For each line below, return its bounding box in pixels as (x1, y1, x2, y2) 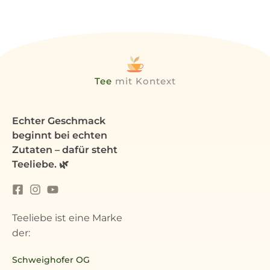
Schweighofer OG (12, 254, 90, 265)
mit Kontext (111, 75, 176, 87)
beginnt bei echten (12, 130, 107, 142)
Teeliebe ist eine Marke (12, 212, 122, 224)
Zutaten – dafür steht (12, 144, 118, 156)
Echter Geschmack (12, 115, 105, 127)
